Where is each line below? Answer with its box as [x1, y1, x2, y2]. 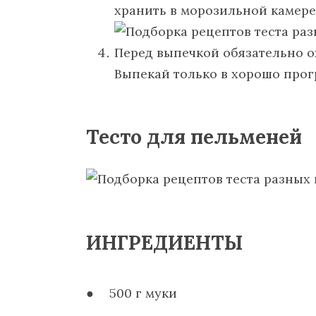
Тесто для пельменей [86, 124, 302, 150]
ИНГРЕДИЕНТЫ [86, 229, 243, 255]
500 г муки [109, 285, 178, 302]
